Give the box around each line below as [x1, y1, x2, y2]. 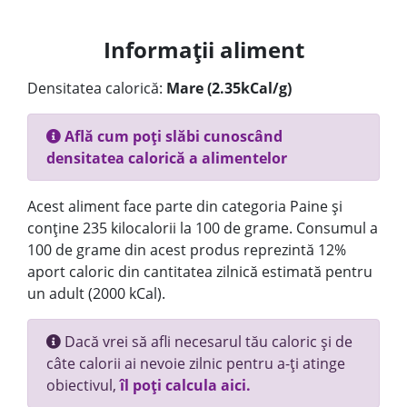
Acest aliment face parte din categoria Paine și [27, 196, 342, 216]
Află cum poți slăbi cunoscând [61, 126, 283, 146]
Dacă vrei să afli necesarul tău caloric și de [61, 332, 352, 352]
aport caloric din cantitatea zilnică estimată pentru [27, 262, 372, 282]
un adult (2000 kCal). [27, 283, 165, 303]
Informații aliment [103, 35, 304, 65]
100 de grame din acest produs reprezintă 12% [27, 240, 346, 260]
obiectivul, [46, 375, 120, 395]
